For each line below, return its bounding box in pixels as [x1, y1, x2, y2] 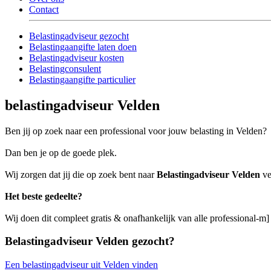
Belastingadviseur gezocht [29, 30, 129, 41]
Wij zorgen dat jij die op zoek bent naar [5, 169, 157, 180]
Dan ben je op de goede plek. [5, 147, 117, 158]
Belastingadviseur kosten [29, 52, 124, 63]
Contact [29, 4, 59, 15]
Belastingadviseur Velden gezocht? [5, 235, 175, 248]
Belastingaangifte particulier [29, 74, 135, 85]
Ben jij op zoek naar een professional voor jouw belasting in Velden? [5, 125, 267, 136]
